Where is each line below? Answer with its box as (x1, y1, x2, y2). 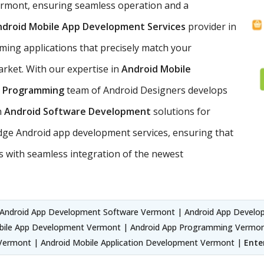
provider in (186, 19, 236, 33)
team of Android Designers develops (67, 83, 227, 97)
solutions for (153, 104, 210, 118)
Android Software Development (4, 104, 153, 118)
